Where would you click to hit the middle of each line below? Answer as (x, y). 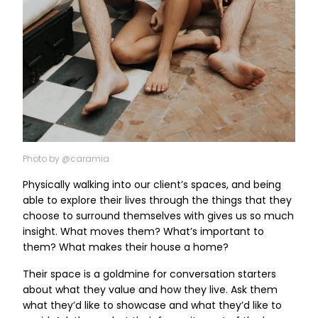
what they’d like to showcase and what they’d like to (152, 306)
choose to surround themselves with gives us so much (158, 216)
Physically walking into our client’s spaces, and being (152, 185)
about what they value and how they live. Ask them (150, 290)
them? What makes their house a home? (126, 248)
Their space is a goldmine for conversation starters (149, 275)
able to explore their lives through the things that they (157, 201)
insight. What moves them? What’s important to (143, 232)
